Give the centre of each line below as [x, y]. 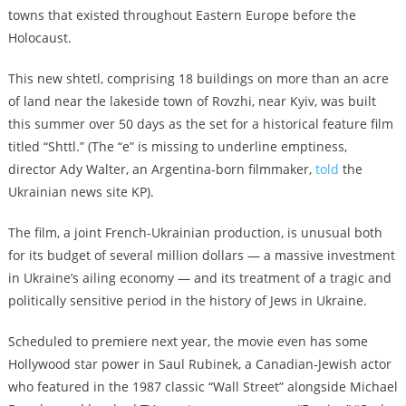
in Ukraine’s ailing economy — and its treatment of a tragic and [199, 277]
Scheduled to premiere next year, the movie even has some [188, 341]
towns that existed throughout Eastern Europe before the [182, 14]
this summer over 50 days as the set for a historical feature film [200, 123]
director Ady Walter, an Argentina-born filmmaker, [161, 169]
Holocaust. [39, 37]
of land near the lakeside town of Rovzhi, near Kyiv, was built [192, 101]
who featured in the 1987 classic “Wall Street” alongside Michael [203, 386]
